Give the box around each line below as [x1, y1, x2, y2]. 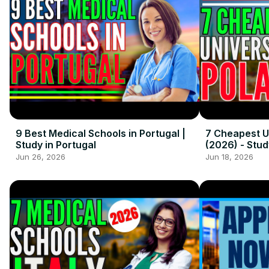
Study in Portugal [16, 138, 96, 151]
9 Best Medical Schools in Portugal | [16, 127, 186, 139]
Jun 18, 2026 [205, 151, 253, 162]
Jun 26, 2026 [16, 151, 65, 162]
